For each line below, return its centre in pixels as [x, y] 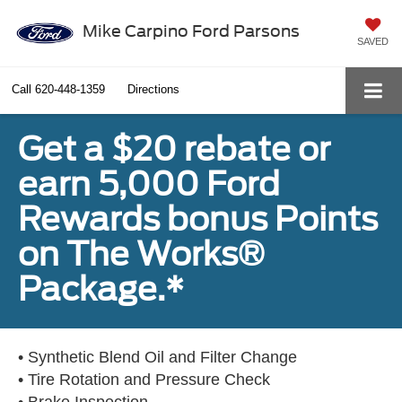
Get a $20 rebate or [174, 149]
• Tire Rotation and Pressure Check [144, 379]
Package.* [101, 288]
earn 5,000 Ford [149, 184]
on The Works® [141, 253]
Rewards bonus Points [198, 218]
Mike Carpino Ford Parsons [191, 31]
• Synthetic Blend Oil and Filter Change [157, 357]
